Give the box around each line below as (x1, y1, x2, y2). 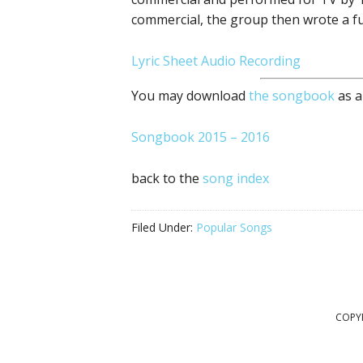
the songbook (249, 87, 335, 105)
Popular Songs (196, 220, 272, 235)
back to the (131, 169, 203, 187)
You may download (131, 87, 249, 105)
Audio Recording (201, 52, 301, 70)
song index (203, 169, 269, 187)
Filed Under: (131, 220, 196, 235)
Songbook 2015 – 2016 (131, 128, 270, 146)
